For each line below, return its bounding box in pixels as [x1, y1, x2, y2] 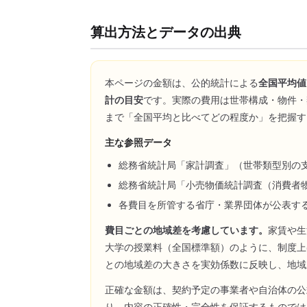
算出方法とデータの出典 [90, 23, 241, 41]
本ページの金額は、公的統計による [105, 77, 258, 89]
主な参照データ [105, 136, 172, 149]
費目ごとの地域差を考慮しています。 [105, 224, 268, 236]
